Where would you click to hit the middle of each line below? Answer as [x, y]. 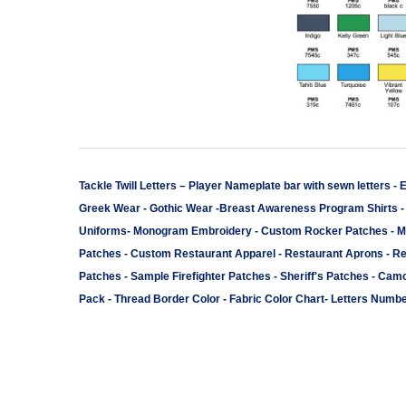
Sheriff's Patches [324, 276]
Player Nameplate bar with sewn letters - [293, 186]
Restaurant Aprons [335, 254]
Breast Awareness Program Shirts [309, 208]
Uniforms [103, 231]
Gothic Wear [181, 208]
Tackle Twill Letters [128, 186]
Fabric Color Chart [277, 299]
